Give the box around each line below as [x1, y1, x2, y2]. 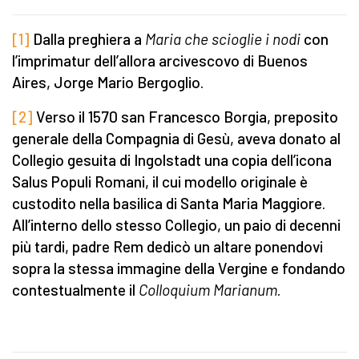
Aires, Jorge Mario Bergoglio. [12, 73, 204, 92]
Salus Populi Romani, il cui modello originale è [12, 172, 308, 192]
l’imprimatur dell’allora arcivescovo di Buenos [12, 51, 308, 71]
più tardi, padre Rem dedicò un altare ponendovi [12, 237, 323, 256]
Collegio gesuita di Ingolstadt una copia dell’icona [12, 151, 332, 170]
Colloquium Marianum [139, 280, 277, 300]
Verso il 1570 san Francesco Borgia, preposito [33, 107, 338, 127]
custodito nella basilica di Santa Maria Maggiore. [12, 194, 325, 213]
